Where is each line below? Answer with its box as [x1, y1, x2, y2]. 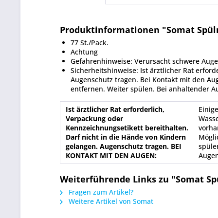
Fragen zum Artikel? [67, 187, 133, 197]
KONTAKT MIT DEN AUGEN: [66, 151, 157, 160]
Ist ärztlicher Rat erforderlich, [66, 105, 164, 114]
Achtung [71, 47, 98, 56]
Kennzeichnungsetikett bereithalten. [66, 123, 188, 132]
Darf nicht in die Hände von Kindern [66, 132, 186, 142]
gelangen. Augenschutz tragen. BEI [66, 142, 182, 151]
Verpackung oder [66, 114, 123, 123]
